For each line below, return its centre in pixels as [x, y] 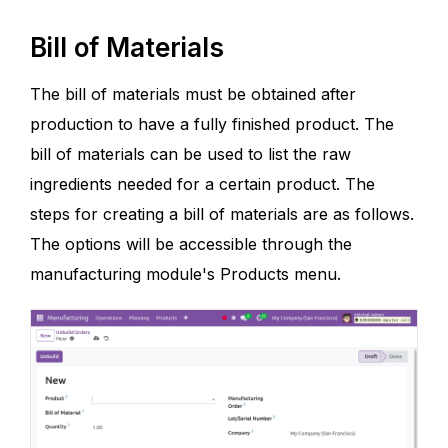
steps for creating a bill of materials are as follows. [222, 214]
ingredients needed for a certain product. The [202, 184]
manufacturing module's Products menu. [185, 274]
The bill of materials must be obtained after [193, 94]
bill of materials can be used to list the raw [190, 154]
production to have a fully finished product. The [212, 124]
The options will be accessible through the [191, 244]
